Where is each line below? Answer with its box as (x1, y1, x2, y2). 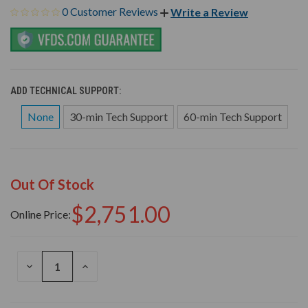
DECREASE (24, 260, 71, 273)
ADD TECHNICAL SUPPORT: (10, 85, 123, 97)
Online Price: (10, 208, 71, 221)
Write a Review (170, 5, 248, 19)
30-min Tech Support (69, 110, 168, 124)
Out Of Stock (10, 176, 94, 193)
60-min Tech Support (184, 110, 282, 124)
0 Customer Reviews (62, 4, 160, 18)
